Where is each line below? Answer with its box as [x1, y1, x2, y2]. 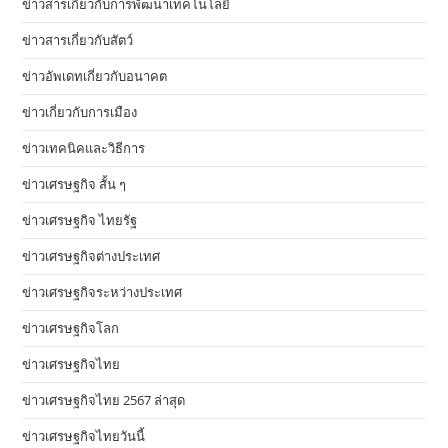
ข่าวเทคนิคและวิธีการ [22, 139, 146, 158]
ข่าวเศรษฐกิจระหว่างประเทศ [22, 283, 183, 302]
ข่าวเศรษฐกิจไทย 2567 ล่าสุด [22, 391, 186, 410]
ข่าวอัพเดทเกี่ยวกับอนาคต [22, 67, 168, 86]
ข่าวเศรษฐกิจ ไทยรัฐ [22, 211, 138, 230]
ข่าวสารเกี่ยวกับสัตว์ [22, 31, 134, 50]
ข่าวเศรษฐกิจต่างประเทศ [22, 247, 161, 266]
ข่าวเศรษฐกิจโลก [22, 319, 120, 338]
